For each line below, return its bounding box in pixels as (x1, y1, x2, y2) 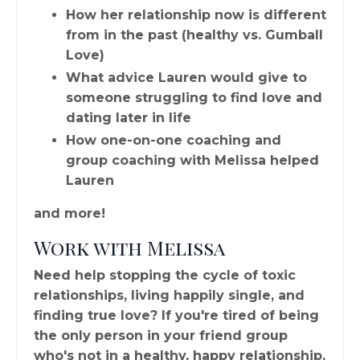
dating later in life (66, 109, 191, 125)
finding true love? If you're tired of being (34, 307, 319, 323)
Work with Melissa (34, 234, 225, 260)
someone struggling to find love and (66, 89, 322, 105)
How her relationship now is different (66, 6, 326, 22)
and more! (34, 205, 105, 221)
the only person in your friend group (34, 327, 288, 343)
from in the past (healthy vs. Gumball (66, 27, 323, 43)
